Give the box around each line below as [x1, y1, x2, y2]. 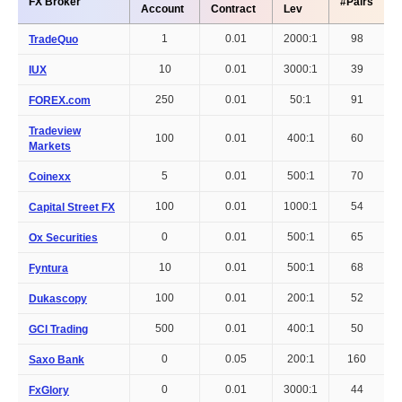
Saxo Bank [29, 353, 84, 366]
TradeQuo [29, 32, 78, 46]
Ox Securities [29, 231, 98, 244]
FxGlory [29, 383, 69, 397]
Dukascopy [29, 292, 87, 305]
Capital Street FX [29, 200, 115, 214]
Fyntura [29, 261, 68, 275]
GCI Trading [29, 322, 88, 336]
